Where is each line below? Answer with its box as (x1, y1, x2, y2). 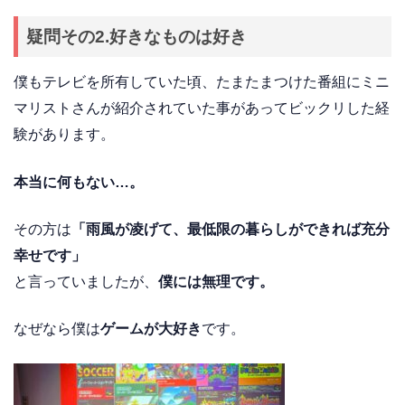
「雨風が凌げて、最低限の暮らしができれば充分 (71, 221, 390, 237)
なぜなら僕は (14, 321, 100, 337)
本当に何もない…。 (14, 174, 144, 190)
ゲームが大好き (100, 321, 202, 337)
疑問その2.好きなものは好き (26, 27, 248, 47)
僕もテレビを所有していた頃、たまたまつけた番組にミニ (14, 74, 390, 90)
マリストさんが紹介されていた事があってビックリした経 (14, 100, 390, 117)
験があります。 (14, 127, 115, 143)
